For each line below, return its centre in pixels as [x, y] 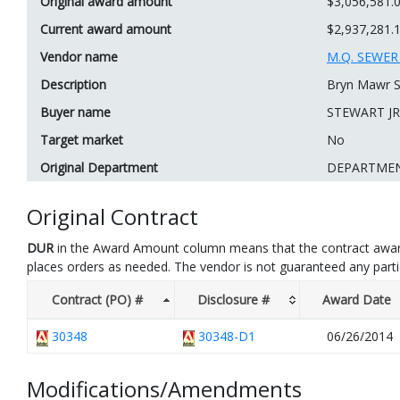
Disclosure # [233, 300]
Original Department [99, 168]
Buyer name [75, 112]
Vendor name [79, 57]
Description [73, 85]
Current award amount [106, 29]
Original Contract [112, 217]
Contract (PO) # [97, 300]
